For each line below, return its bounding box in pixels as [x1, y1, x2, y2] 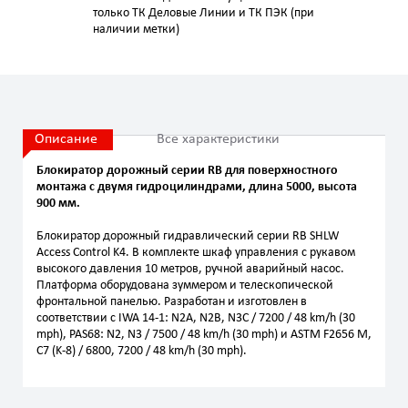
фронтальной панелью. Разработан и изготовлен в [36, 295, 307, 309]
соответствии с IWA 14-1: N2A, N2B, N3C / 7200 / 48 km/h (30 [36, 311, 355, 325]
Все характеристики [157, 132, 280, 147]
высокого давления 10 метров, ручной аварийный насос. [36, 262, 344, 276]
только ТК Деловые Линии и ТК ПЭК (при [93, 6, 314, 20]
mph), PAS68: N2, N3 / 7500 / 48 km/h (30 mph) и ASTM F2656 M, [36, 328, 372, 342]
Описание [35, 132, 97, 147]
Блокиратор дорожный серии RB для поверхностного [36, 164, 338, 178]
